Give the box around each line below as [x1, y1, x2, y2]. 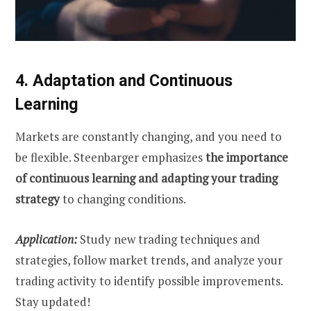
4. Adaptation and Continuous [15, 71, 233, 91]
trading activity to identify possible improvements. [15, 273, 283, 289]
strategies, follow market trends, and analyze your [15, 252, 283, 269]
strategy [15, 191, 60, 208]
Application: [15, 231, 77, 248]
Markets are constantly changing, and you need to [15, 128, 282, 145]
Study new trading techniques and [77, 231, 260, 248]
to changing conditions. [60, 191, 186, 208]
